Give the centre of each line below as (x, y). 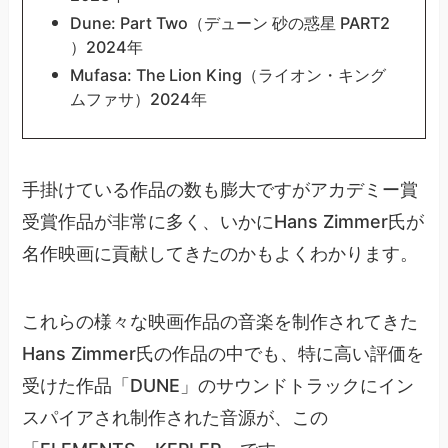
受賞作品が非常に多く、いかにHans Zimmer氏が (223, 222)
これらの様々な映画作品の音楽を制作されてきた (220, 322)
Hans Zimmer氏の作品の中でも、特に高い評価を (223, 354)
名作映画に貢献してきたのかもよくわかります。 (220, 254)
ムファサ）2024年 (138, 99)
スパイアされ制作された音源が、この (175, 418)
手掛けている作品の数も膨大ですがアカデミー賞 (220, 190)
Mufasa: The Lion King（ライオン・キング (227, 75)
